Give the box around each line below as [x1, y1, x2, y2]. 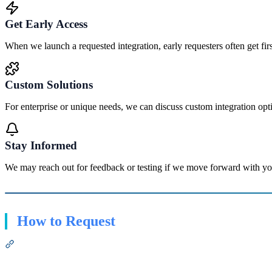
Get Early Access [5, 17, 87, 30]
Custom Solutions [5, 78, 93, 91]
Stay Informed [5, 138, 77, 152]
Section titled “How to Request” [14, 238, 137, 249]
